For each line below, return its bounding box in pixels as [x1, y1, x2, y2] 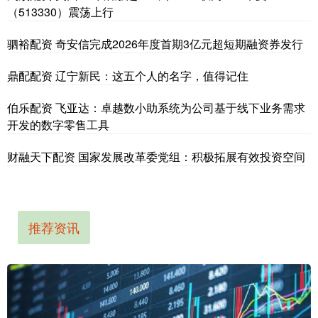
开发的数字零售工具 [7, 116, 109, 133]
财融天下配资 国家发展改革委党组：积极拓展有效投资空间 [7, 148, 305, 165]
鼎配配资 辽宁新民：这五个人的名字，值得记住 [7, 67, 248, 84]
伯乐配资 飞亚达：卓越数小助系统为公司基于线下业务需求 [7, 99, 305, 116]
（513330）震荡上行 [7, 4, 114, 21]
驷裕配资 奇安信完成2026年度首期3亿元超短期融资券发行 [7, 35, 303, 53]
